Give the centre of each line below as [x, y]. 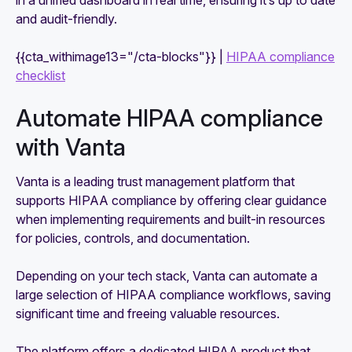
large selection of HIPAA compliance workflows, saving [173, 295]
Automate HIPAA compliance [169, 118]
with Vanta [71, 147]
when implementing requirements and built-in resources [170, 220]
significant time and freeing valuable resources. [148, 314]
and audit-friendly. [66, 19]
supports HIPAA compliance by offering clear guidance [171, 201]
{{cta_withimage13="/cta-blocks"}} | [121, 57]
